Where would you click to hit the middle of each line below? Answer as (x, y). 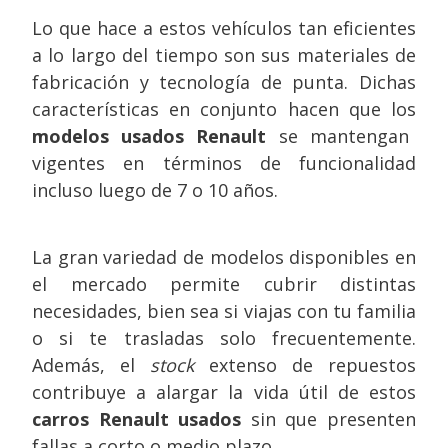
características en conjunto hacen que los (224, 109)
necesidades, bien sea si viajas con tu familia (224, 311)
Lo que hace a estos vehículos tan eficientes (224, 28)
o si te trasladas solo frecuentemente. (224, 338)
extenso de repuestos (305, 365)
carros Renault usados (137, 419)
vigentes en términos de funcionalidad (224, 163)
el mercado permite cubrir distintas (224, 284)
